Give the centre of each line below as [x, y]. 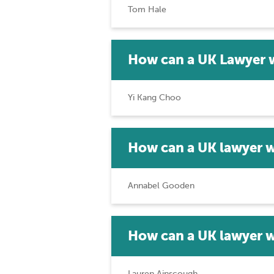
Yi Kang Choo [154, 98]
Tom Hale [147, 9]
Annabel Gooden [161, 186]
